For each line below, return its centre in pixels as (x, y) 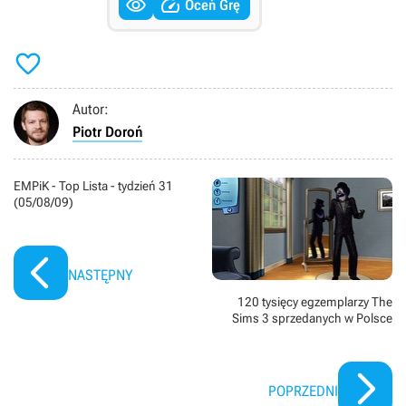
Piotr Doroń (107, 132)
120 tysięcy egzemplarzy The (315, 301)
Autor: (91, 110)
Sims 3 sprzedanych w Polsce (312, 318)
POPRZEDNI (303, 391)
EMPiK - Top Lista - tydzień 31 (93, 186)
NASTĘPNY (100, 275)
